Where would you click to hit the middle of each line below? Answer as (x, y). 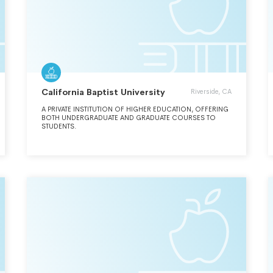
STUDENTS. (59, 126)
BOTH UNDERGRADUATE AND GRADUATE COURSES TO (129, 118)
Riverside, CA (211, 91)
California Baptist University (103, 92)
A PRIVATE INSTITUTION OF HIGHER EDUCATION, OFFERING (135, 109)
